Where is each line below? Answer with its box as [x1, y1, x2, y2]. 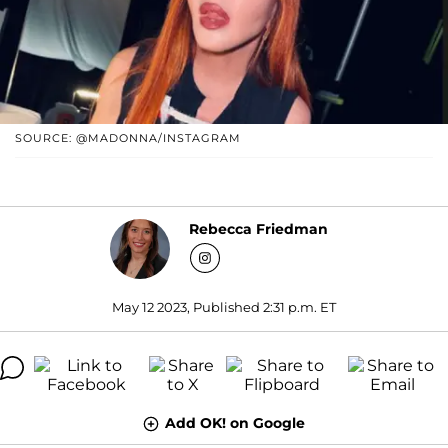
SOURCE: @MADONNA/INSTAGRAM [15, 130, 241, 145]
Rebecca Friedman [189, 220, 328, 239]
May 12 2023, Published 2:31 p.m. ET [112, 298, 336, 315]
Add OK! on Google [165, 413, 305, 432]
